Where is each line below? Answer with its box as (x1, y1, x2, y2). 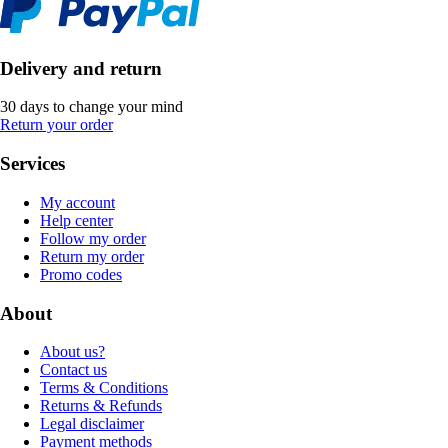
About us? (40, 343, 105, 361)
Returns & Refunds (40, 397, 162, 415)
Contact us (40, 361, 107, 379)
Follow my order (40, 229, 146, 247)
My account (40, 193, 115, 211)
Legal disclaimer (40, 415, 144, 433)
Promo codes (40, 265, 122, 283)
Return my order (40, 247, 144, 265)
